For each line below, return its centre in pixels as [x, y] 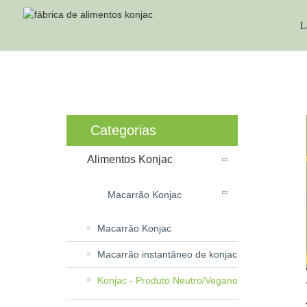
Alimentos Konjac [130, 159]
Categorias [123, 130]
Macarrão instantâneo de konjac [167, 254]
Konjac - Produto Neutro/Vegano [168, 280]
